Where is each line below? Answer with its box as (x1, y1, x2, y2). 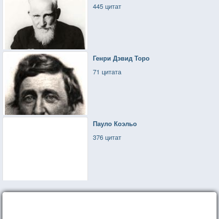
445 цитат (93, 1, 122, 11)
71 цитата (93, 66, 122, 76)
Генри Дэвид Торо (93, 53, 150, 63)
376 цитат (93, 132, 122, 142)
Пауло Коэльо (93, 118, 137, 128)
